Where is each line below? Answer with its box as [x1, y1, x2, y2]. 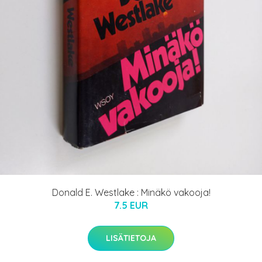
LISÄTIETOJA [106, 232, 156, 243]
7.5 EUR [114, 199, 148, 211]
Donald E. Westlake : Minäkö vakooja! [51, 186, 211, 198]
